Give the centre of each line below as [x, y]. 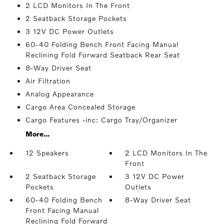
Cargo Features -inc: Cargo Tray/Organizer [101, 120]
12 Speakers [47, 153]
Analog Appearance [59, 94]
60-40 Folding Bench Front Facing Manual [102, 44]
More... [37, 134]
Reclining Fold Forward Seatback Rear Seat [102, 55]
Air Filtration [48, 81]
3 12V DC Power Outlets [69, 31]
